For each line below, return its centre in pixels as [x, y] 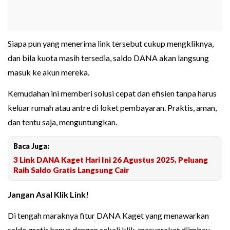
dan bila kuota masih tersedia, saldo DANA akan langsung [108, 58]
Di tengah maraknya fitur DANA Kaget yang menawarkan [108, 216]
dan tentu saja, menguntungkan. [62, 122]
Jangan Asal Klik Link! [48, 195]
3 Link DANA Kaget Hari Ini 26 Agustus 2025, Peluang [111, 160]
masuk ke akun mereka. [49, 72]
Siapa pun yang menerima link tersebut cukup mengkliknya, [111, 44]
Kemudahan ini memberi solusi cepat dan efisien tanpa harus [112, 93]
